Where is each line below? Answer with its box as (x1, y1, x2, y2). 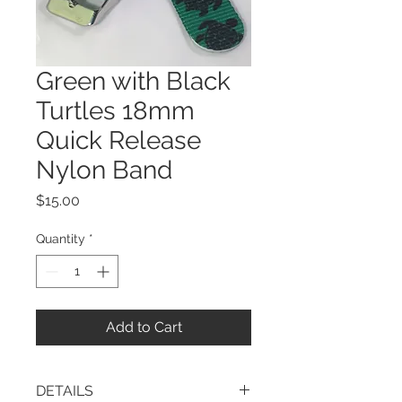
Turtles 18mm (36, 96, 195, 126)
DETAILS (36, 382, 93, 399)
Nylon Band (36, 155, 172, 185)
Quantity (36, 232, 85, 246)
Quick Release (36, 126, 201, 155)
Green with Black (36, 66, 231, 96)
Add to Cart (105, 319, 182, 336)
